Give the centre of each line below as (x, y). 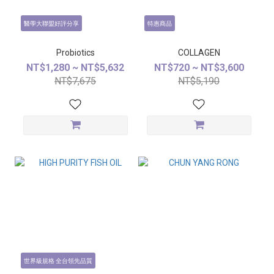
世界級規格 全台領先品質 (58, 261)
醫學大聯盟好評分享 (51, 24)
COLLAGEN (199, 53)
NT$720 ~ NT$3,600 (199, 68)
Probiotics (75, 53)
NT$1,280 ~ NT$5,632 (75, 68)
